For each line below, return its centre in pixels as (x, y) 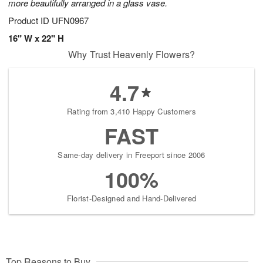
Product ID (30, 21)
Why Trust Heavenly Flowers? (131, 55)
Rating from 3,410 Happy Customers (131, 112)
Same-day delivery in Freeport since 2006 (131, 155)
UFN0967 (70, 21)
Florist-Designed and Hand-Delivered (131, 198)
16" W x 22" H (36, 38)
